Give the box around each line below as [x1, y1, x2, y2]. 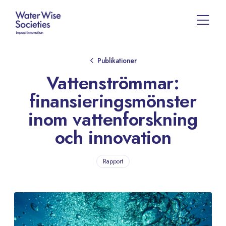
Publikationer [97, 55, 137, 66]
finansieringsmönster [29, 88, 197, 115]
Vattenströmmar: [46, 70, 180, 97]
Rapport [103, 157, 123, 166]
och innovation [54, 124, 172, 151]
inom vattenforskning [28, 106, 198, 133]
